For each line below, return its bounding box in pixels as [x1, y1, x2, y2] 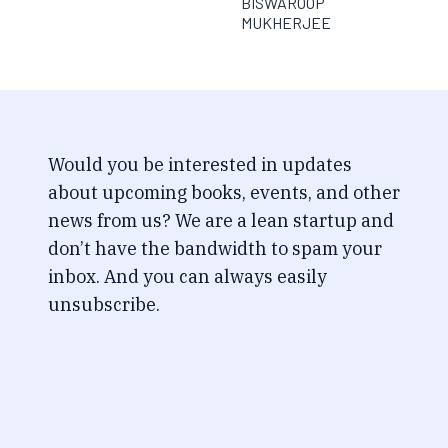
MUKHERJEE [241, 13, 331, 32]
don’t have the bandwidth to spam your [48, 237, 382, 260]
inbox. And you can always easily [48, 265, 327, 288]
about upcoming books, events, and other [48, 181, 400, 204]
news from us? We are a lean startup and [48, 209, 394, 232]
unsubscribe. [48, 293, 160, 316]
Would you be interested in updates [48, 153, 352, 176]
